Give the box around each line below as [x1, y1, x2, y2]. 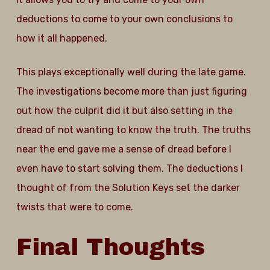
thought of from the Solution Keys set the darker [16, 182, 240, 193]
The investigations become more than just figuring [16, 86, 247, 97]
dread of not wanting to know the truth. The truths [16, 124, 251, 136]
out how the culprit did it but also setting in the [16, 105, 233, 116]
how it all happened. [16, 33, 107, 44]
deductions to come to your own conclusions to [16, 13, 233, 25]
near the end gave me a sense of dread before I [16, 143, 231, 155]
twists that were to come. [16, 201, 133, 213]
